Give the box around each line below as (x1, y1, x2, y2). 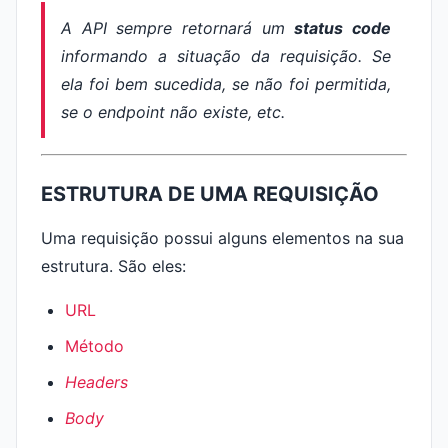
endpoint (98, 102, 165, 122)
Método (65, 336, 124, 356)
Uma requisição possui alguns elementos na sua (41, 228, 404, 248)
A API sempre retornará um (61, 18, 295, 38)
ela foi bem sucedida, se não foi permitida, (61, 74, 391, 94)
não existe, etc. (165, 102, 285, 122)
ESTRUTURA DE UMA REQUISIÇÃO (41, 182, 379, 206)
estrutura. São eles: (41, 256, 186, 276)
